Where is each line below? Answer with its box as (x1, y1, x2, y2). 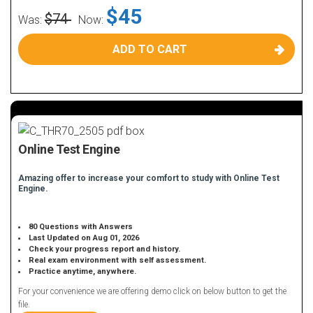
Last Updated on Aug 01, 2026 (29, 233, 140, 242)
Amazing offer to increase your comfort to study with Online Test (18, 173, 279, 183)
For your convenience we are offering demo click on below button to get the (18, 286, 286, 296)
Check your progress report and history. (29, 245, 181, 254)
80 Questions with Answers (29, 222, 133, 231)
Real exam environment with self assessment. (29, 256, 207, 265)
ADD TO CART (112, 43, 187, 56)
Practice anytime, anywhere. (29, 267, 137, 276)
